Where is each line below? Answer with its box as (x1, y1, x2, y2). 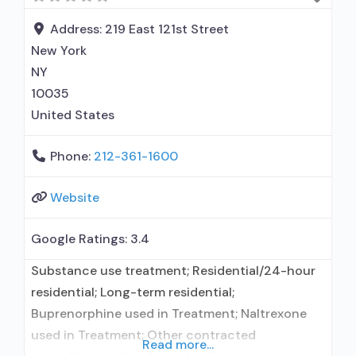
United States (31, 106, 114, 123)
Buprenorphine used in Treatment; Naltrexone (31, 305, 307, 322)
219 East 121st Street (105, 21, 229, 37)
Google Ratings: (31, 230, 130, 247)
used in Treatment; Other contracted (31, 327, 256, 343)
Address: (50, 21, 105, 37)
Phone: (50, 148, 94, 164)
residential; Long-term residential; (31, 284, 234, 300)
